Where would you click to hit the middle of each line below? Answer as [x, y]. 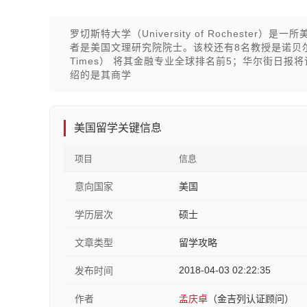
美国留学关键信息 [118, 128]
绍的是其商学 [101, 75]
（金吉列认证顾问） [251, 299]
